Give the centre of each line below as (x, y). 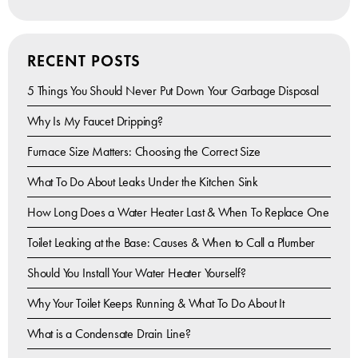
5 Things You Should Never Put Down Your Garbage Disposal (173, 91)
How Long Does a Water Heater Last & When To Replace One (178, 213)
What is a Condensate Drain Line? (109, 334)
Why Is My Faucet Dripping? (95, 121)
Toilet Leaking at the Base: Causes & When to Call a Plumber (171, 243)
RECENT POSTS (84, 61)
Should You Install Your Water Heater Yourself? (136, 273)
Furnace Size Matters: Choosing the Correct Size (143, 152)
